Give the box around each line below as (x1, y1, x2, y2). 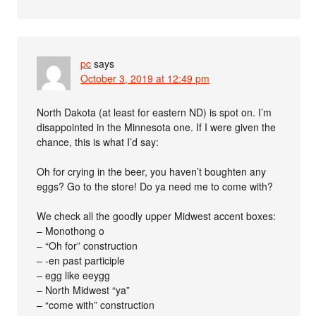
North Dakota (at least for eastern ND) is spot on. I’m (37, 104, 272, 119)
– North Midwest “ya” (37, 282, 130, 297)
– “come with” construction (37, 297, 155, 312)
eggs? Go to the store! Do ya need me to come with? (37, 178, 274, 193)
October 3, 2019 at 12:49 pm (80, 71, 210, 85)
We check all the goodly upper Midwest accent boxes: (37, 208, 276, 223)
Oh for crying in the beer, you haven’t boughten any (37, 164, 267, 178)
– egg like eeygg (37, 267, 111, 282)
